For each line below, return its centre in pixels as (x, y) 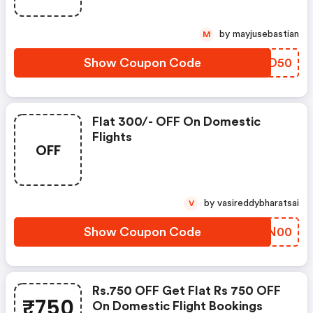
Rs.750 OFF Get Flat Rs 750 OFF (187, 291)
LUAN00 (267, 232)
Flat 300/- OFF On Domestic (176, 122)
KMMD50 (263, 63)
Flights (112, 137)
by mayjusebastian (266, 34)
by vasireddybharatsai (258, 203)
